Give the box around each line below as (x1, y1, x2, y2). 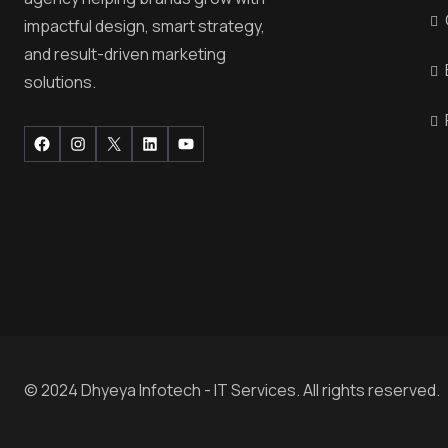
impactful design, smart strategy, (24, 15, 265, 37)
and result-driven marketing (24, 43, 226, 65)
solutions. (24, 71, 96, 93)
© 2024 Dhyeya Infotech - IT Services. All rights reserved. (24, 379, 440, 401)
